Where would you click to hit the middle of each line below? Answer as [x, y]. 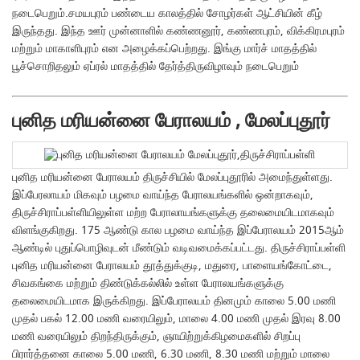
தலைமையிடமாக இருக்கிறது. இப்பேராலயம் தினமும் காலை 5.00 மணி [174, 301]
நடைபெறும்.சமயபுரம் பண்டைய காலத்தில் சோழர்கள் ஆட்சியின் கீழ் [168, 13]
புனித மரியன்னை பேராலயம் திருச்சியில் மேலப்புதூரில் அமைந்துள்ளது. [173, 177]
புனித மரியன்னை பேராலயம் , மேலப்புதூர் [172, 121]
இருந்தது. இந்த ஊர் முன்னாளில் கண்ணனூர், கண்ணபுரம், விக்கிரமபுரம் [179, 31]
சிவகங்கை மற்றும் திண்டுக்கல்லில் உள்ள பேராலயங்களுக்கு [148, 283]
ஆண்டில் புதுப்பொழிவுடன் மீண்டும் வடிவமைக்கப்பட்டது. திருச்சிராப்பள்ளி [179, 248]
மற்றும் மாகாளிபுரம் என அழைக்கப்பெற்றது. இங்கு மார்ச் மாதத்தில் [165, 49]
